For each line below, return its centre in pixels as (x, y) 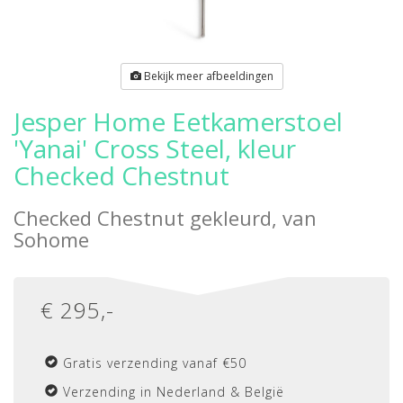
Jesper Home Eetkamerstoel (178, 121)
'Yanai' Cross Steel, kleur (155, 148)
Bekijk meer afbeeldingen (207, 76)
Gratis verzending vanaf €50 (155, 363)
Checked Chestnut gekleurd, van (165, 218)
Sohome (51, 239)
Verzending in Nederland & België (174, 392)
